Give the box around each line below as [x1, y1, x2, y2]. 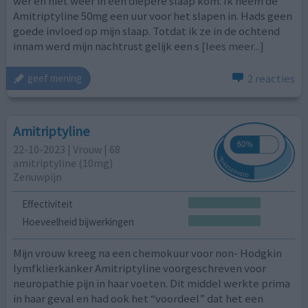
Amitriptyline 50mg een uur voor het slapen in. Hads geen [13, 8, 293, 24]
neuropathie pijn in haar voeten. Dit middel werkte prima [13, 275, 291, 291]
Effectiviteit [21, 197, 73, 211]
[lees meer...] [201, 38, 265, 54]
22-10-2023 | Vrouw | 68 [13, 142, 121, 157]
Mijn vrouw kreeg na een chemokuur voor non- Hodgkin [13, 245, 283, 261]
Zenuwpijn [13, 170, 63, 184]
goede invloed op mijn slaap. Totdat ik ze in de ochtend [13, 23, 280, 39]
